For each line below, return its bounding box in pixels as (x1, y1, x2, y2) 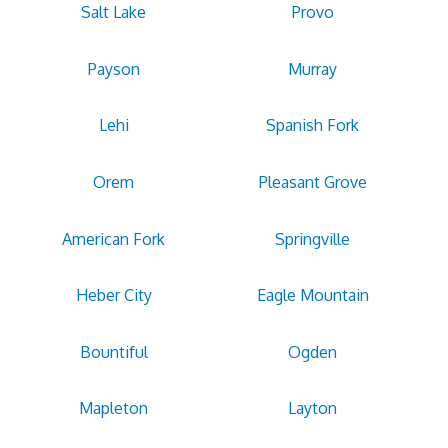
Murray (288, 58, 337, 79)
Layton (288, 398, 337, 419)
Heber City (75, 285, 152, 306)
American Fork (62, 228, 165, 249)
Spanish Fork (266, 115, 359, 136)
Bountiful (79, 341, 148, 362)
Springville (275, 228, 350, 249)
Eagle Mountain (256, 285, 369, 306)
